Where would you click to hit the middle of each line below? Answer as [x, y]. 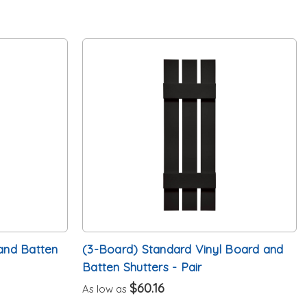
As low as [106, 288]
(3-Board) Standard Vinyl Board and [183, 248]
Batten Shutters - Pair [142, 266]
